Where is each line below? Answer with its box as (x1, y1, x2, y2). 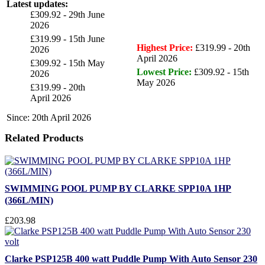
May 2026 (137, 77, 175, 88)
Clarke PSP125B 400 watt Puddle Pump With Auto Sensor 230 (5, 254, 257, 264)
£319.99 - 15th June (30, 34, 105, 44)
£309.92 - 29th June (30, 9, 105, 20)
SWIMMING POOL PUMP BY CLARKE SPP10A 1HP (5, 183, 231, 193)
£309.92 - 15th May (30, 58, 105, 68)
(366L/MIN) (5, 195, 53, 205)
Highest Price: (137, 43, 193, 53)
